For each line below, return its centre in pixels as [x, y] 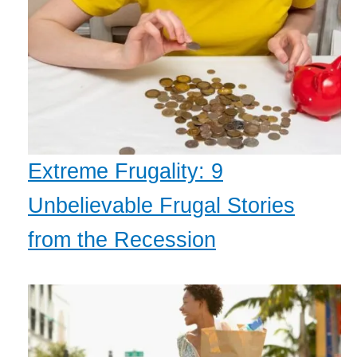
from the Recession [122, 239]
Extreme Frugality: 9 [126, 171]
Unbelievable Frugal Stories [161, 205]
